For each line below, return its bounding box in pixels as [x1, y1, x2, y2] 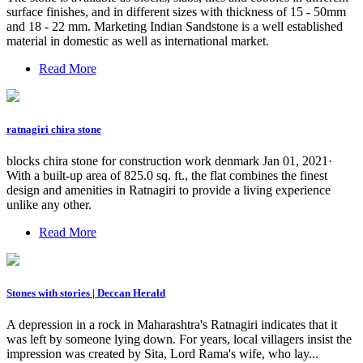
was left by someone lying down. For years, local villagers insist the [6, 332, 352, 347]
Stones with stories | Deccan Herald [6, 287, 165, 300]
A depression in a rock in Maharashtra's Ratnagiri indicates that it [6, 318, 337, 332]
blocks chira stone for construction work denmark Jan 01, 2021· [6, 154, 332, 169]
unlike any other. [6, 198, 92, 212]
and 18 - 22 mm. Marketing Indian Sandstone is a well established [6, 19, 343, 33]
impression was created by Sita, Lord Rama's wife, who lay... [6, 347, 318, 361]
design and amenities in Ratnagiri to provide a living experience [6, 183, 331, 198]
